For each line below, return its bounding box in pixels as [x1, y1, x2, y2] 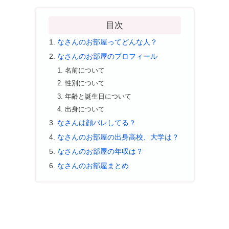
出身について [65, 105, 105, 113]
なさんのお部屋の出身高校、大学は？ [57, 132, 179, 141]
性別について [65, 79, 105, 87]
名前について [65, 66, 105, 74]
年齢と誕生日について [65, 92, 132, 100]
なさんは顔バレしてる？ [57, 119, 136, 127]
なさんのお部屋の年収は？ [57, 147, 143, 155]
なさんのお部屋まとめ [57, 161, 129, 170]
